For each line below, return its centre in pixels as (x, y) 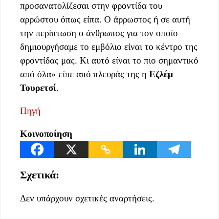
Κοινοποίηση (46, 134)
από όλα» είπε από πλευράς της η (85, 74)
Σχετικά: (40, 175)
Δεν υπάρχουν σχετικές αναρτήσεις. (87, 198)
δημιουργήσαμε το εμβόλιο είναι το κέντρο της (109, 46)
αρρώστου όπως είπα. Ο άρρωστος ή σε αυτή (105, 19)
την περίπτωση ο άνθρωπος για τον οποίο (99, 33)
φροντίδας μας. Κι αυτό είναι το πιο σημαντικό (109, 60)
